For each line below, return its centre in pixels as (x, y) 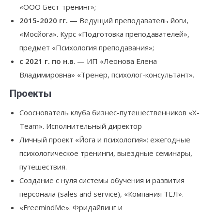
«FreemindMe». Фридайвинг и (71, 207)
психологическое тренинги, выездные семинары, (106, 153)
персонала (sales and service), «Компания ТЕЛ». (101, 194)
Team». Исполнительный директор (81, 126)
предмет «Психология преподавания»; (87, 47)
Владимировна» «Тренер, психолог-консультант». (107, 75)
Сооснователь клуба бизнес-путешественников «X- (109, 112)
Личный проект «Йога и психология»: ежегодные (105, 139)
